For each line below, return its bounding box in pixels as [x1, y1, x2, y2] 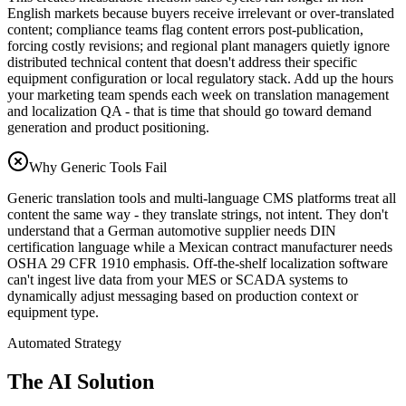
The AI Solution [7, 369, 154, 393]
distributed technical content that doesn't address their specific [7, 54, 357, 71]
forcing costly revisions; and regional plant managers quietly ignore [7, 38, 390, 54]
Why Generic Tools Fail [29, 159, 167, 176]
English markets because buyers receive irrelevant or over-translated [7, 5, 394, 22]
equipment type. [7, 304, 99, 321]
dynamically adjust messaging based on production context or [7, 288, 358, 304]
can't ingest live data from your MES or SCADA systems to [7, 272, 348, 288]
